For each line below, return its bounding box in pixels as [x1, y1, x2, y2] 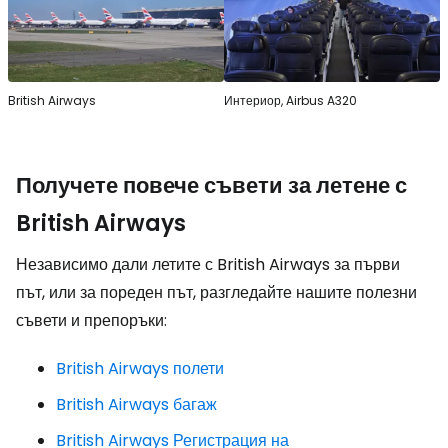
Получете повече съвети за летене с [16, 169, 407, 201]
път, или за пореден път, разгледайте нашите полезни [16, 280, 417, 304]
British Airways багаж [56, 392, 217, 416]
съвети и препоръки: [16, 308, 167, 332]
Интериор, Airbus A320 [224, 91, 357, 109]
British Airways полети [56, 356, 224, 380]
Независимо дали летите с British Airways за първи [16, 252, 400, 276]
